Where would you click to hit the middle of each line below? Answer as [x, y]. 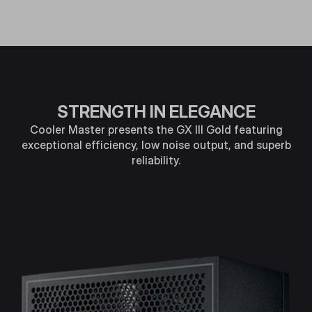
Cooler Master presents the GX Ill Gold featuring [156, 130]
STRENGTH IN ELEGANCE [156, 112]
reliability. [156, 160]
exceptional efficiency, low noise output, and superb [156, 145]
